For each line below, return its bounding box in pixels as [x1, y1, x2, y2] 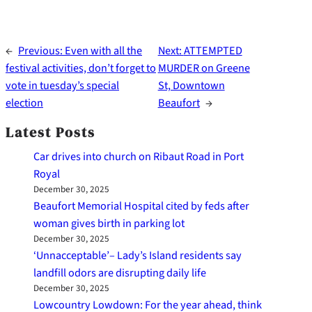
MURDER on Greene [157, 60, 250, 77]
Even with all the [65, 42, 142, 59]
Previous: [18, 42, 65, 59]
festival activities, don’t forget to [6, 60, 156, 77]
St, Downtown [157, 77, 225, 94]
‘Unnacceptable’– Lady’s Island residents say [33, 247, 242, 264]
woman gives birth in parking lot [33, 215, 185, 232]
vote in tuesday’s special [6, 77, 119, 94]
